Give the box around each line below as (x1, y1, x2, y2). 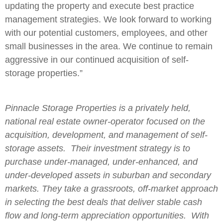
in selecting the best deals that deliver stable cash (5, 197, 202, 207)
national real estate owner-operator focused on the (5, 116, 205, 126)
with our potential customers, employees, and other (5, 27, 208, 38)
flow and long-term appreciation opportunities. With (5, 210, 209, 221)
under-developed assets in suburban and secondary (5, 170, 211, 180)
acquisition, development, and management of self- (5, 129, 208, 140)
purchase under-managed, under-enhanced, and (5, 156, 198, 167)
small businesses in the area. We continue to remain (5, 41, 213, 51)
